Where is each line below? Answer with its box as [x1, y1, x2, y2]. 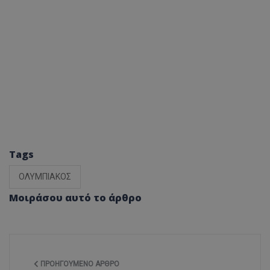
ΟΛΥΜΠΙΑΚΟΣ [19, 172, 71, 182]
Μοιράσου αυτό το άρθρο [9, 191, 142, 205]
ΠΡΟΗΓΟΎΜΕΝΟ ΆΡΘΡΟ [39, 260, 119, 269]
